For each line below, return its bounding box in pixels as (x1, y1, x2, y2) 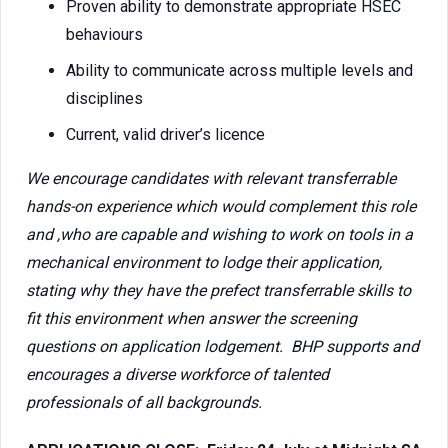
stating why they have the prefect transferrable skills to (26, 281, 411, 300)
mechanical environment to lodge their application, (26, 253, 382, 272)
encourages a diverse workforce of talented (26, 365, 329, 384)
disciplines (66, 89, 143, 108)
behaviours (66, 25, 143, 44)
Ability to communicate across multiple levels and (66, 61, 413, 80)
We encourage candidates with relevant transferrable (26, 169, 396, 188)
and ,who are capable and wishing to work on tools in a (26, 225, 413, 244)
